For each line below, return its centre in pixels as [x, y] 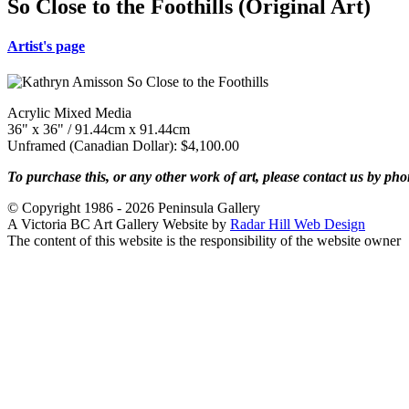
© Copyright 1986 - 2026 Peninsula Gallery [134, 208]
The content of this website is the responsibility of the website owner [204, 241]
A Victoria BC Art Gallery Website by [119, 225]
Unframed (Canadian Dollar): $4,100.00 [123, 146]
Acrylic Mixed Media [69, 113]
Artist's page [46, 47]
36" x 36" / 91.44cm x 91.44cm [99, 130]
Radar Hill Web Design [298, 225]
